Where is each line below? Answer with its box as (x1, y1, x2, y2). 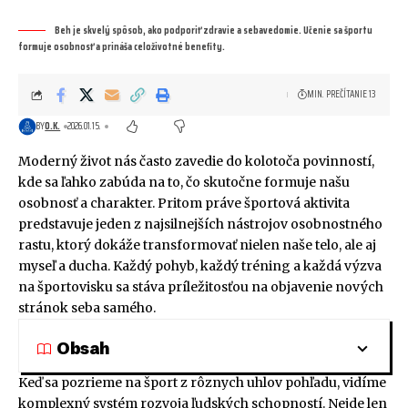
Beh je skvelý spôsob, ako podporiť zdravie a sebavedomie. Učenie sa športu (55, 23, 372, 39)
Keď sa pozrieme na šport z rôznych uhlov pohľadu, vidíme (18, 374, 386, 392)
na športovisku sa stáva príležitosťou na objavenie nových (18, 279, 383, 296)
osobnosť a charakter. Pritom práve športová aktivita (18, 195, 350, 212)
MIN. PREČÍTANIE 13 (307, 87, 376, 103)
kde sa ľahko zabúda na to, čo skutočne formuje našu (18, 174, 350, 191)
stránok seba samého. (18, 300, 156, 317)
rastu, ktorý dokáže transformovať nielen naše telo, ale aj (18, 237, 376, 254)
